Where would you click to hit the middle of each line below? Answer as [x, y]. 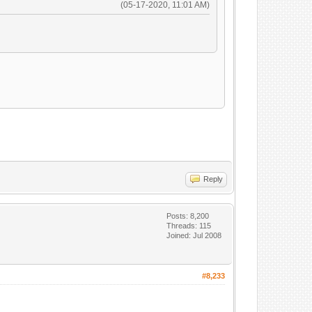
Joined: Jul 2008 [194, 235]
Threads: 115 [189, 226]
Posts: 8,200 [188, 216]
